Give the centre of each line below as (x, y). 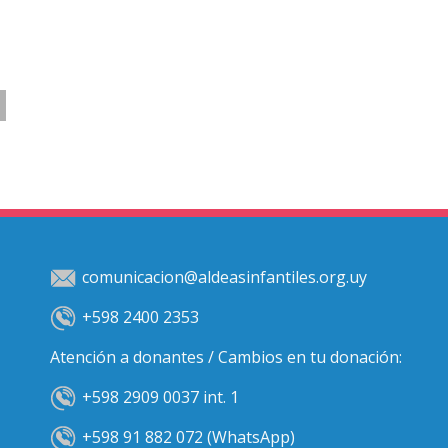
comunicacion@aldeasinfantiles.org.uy (224, 277)
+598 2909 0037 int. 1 (160, 397)
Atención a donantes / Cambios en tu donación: (226, 357)
